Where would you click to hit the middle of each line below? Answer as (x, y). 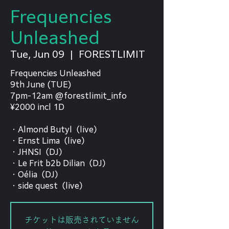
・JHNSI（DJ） (38, 152)
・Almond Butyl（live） (56, 130)
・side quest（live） (49, 186)
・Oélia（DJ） (36, 175)
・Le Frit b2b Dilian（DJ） (60, 163)
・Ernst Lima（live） (50, 141)
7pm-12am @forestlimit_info (68, 96)
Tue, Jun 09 (37, 54)
